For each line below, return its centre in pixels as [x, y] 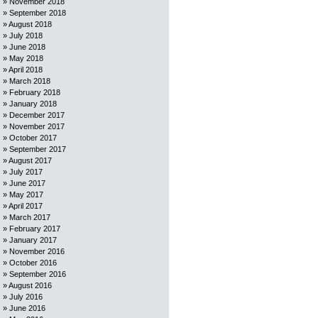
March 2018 [30, 81]
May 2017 [26, 194]
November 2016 [37, 251]
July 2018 [26, 35]
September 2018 [38, 13]
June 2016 [27, 308]
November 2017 [37, 126]
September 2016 [38, 274]
